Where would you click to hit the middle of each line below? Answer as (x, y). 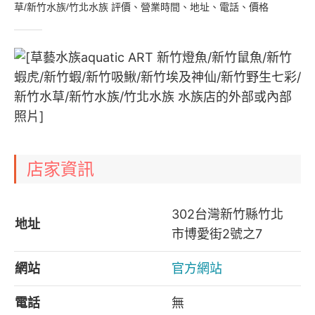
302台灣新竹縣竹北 (227, 214)
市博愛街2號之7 (217, 234)
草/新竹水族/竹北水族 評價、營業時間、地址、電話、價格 (141, 7)
